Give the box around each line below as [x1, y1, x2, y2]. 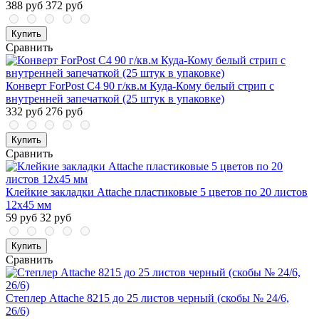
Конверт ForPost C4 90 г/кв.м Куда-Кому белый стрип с [6, 80, 274, 93]
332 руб [6, 105, 43, 118]
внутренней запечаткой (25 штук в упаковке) [6, 93, 224, 105]
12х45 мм [6, 199, 51, 211]
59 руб [6, 211, 37, 224]
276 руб [46, 105, 83, 118]
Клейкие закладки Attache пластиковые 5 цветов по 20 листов [6, 186, 308, 199]
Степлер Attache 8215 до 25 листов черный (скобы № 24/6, [6, 292, 289, 305]
